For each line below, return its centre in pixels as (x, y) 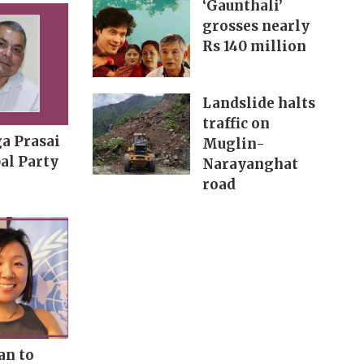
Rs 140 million (254, 47)
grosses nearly (256, 26)
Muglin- (233, 144)
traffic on (236, 124)
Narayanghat (250, 165)
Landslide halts (258, 104)
